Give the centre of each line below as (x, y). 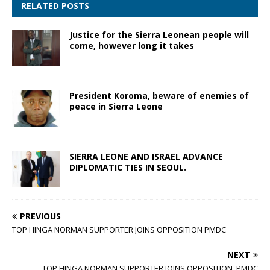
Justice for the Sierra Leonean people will (159, 34)
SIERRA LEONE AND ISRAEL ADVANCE (146, 156)
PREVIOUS (40, 216)
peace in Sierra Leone (116, 106)
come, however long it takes (132, 45)
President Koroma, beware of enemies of (159, 95)
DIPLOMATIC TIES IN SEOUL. (128, 167)
